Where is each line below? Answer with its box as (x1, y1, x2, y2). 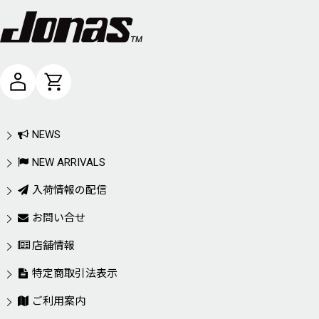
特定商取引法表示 (32, 267, 117, 280)
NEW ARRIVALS (32, 156, 105, 169)
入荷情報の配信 (32, 184, 107, 197)
